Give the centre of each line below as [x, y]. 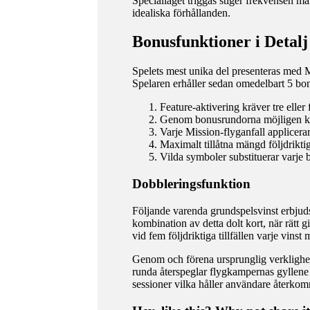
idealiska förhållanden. [181, 12]
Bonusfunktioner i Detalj [220, 42]
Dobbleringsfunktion [191, 184]
